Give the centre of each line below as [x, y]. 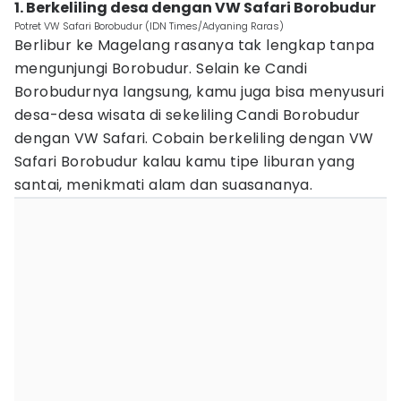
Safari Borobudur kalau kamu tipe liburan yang [184, 162]
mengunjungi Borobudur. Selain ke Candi [161, 68]
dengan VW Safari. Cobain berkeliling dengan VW [194, 138]
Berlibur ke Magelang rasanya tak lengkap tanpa [195, 45]
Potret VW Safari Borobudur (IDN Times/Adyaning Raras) [149, 26]
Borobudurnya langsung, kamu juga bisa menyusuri [200, 92]
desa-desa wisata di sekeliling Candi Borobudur [188, 115]
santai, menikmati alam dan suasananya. [164, 185]
